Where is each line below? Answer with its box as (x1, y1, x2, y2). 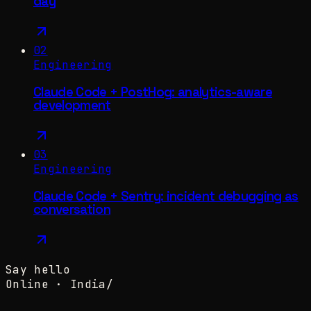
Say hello (6, 262, 70, 277)
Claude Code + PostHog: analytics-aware (33, 84, 273, 100)
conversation (33, 201, 111, 217)
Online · (6, 276, 70, 292)
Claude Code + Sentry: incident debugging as (33, 187, 299, 204)
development (33, 97, 111, 113)
